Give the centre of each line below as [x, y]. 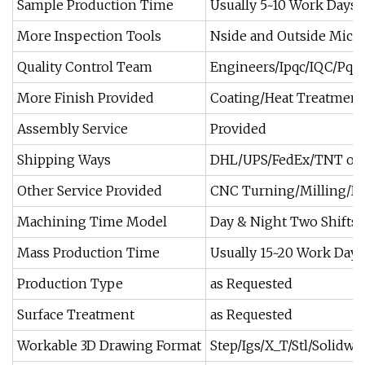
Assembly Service [73, 129]
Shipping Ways [64, 160]
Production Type [70, 284]
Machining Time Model [92, 222]
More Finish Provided [86, 98]
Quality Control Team [85, 67]
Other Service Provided [90, 191]
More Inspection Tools [89, 36]
